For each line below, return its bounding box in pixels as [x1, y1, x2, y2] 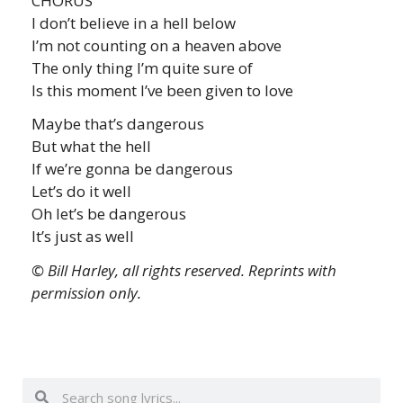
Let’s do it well [31, 181, 131, 202]
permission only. [31, 282, 141, 304]
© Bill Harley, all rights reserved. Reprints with [31, 260, 336, 282]
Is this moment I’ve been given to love [31, 80, 293, 102]
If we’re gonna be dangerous [31, 158, 233, 180]
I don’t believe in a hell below [31, 13, 236, 34]
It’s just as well [31, 226, 134, 247]
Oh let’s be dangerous [31, 203, 186, 225]
